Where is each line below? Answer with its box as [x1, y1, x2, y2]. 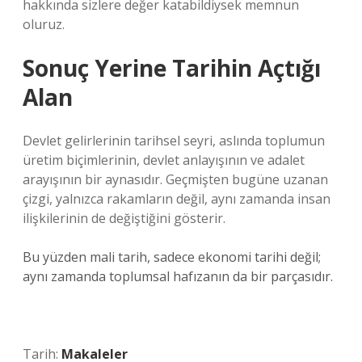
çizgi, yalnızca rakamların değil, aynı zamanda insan [23, 190, 330, 208]
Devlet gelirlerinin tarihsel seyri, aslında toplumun [23, 132, 325, 149]
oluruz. [23, 15, 65, 33]
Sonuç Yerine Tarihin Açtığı [23, 53, 321, 83]
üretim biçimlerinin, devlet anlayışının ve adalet [23, 151, 305, 169]
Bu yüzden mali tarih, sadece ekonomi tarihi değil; [23, 248, 321, 266]
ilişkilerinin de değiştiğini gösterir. [23, 209, 225, 227]
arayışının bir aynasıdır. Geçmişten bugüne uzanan [23, 170, 328, 188]
